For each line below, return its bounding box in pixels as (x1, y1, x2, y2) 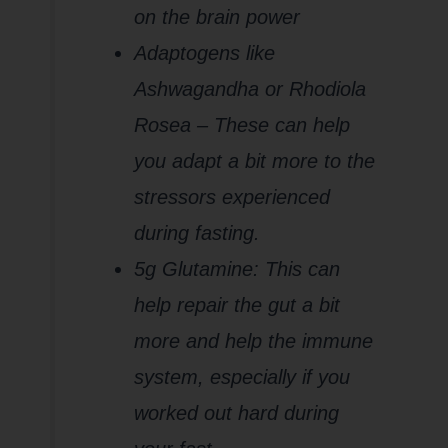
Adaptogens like (134, 42, 276, 65)
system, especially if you (134, 366, 351, 389)
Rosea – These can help (134, 114, 351, 137)
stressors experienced (134, 186, 331, 209)
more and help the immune (134, 330, 374, 353)
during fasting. (134, 222, 261, 245)
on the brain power (134, 6, 301, 29)
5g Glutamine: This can (134, 258, 341, 281)
